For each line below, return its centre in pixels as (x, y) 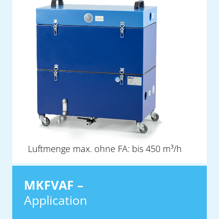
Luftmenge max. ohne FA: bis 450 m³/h (105, 149)
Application (55, 200)
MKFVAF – (54, 185)
